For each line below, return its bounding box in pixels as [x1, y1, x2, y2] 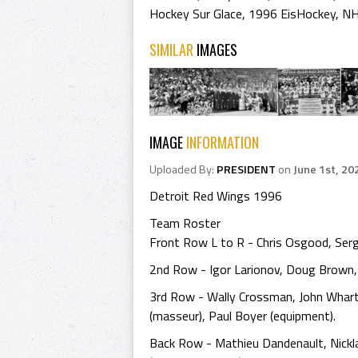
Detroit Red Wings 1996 [149, 186, 282, 205]
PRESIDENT [217, 161, 276, 178]
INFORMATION [186, 132, 259, 153]
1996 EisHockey [249, 4, 336, 23]
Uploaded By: [149, 161, 217, 178]
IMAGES [197, 39, 237, 60]
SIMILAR [149, 39, 197, 60]
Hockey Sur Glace [149, 4, 242, 23]
